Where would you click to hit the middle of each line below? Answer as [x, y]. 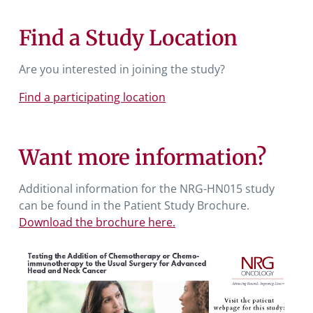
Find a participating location [92, 97]
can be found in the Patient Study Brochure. [134, 205]
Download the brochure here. [97, 222]
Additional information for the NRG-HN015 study [147, 188]
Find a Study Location [128, 37]
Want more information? [143, 157]
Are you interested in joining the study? [122, 69]
